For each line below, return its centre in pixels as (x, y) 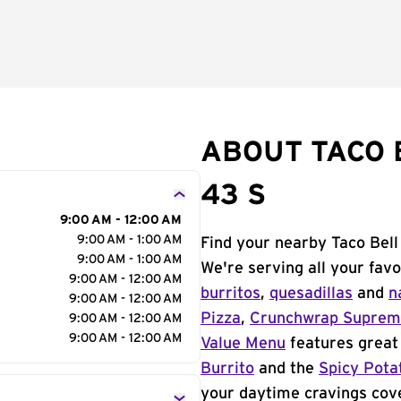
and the (286, 369)
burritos (230, 294)
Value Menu (243, 344)
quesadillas (311, 294)
